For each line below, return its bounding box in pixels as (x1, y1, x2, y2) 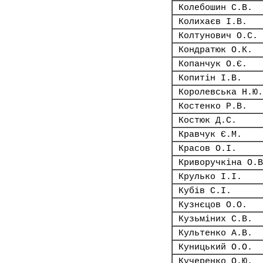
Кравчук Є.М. (178, 130, 242, 139)
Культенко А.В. (178, 228, 252, 238)
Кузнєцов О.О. (178, 200, 247, 210)
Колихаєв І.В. (178, 17, 247, 26)
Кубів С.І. (178, 186, 231, 195)
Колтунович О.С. (178, 31, 258, 41)
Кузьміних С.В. (178, 214, 252, 224)
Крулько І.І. (178, 172, 242, 181)
